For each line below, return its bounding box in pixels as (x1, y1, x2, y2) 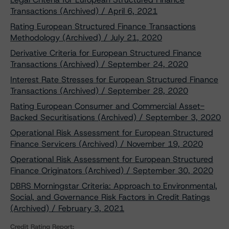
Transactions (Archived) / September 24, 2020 (10, 59, 188, 70)
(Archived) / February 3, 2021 (10, 203, 124, 214)
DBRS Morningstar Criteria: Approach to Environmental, (10, 180, 217, 191)
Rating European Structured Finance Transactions (10, 21, 196, 32)
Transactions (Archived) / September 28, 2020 (10, 85, 188, 96)
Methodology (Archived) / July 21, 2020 (10, 32, 162, 43)
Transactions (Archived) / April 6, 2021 (10, 6, 157, 16)
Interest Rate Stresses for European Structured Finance (10, 74, 218, 85)
